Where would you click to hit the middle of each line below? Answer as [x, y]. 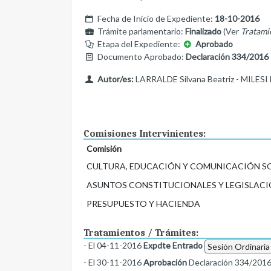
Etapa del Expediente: [139, 44]
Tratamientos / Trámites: [141, 233]
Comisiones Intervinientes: [145, 134]
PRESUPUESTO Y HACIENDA [143, 204]
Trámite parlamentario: [140, 31]
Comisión [104, 149]
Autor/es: [115, 79]
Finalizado [203, 31]
